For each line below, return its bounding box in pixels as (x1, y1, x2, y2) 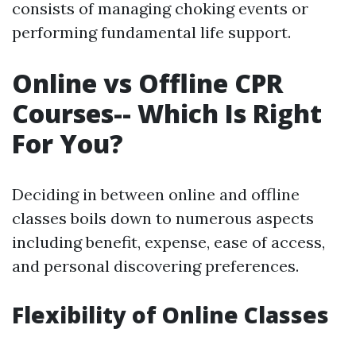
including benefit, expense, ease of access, (12, 232, 325, 252)
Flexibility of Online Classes (12, 300, 329, 330)
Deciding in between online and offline (12, 184, 300, 204)
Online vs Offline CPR (12, 66, 283, 100)
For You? (12, 126, 123, 161)
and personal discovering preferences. (12, 256, 299, 276)
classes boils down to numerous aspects (12, 208, 314, 228)
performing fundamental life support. (12, 22, 291, 42)
